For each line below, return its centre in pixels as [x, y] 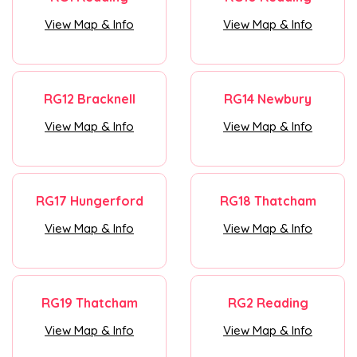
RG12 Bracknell [89, 99]
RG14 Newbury [268, 99]
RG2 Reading [268, 303]
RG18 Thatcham [268, 201]
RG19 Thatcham [89, 303]
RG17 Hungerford [89, 201]
